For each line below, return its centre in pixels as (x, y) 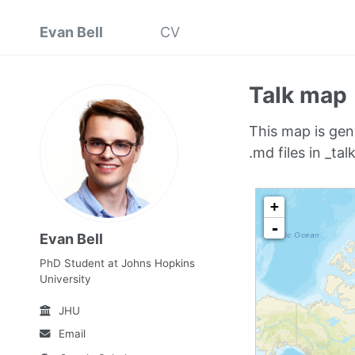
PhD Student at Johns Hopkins (117, 263)
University (65, 279)
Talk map (298, 95)
